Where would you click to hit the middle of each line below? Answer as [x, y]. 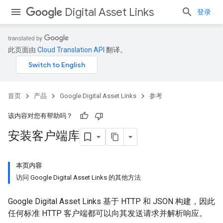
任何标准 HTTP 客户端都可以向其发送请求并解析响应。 [108, 213]
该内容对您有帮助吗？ [40, 116]
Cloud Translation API [71, 50]
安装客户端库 [44, 136]
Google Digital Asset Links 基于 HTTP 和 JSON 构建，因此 [111, 201]
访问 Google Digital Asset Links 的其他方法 [78, 177]
